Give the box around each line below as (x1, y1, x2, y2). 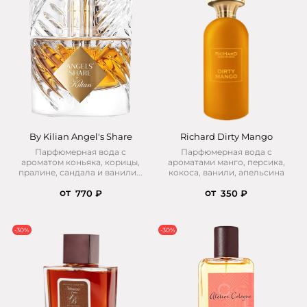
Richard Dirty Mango (180, 131, 273, 142)
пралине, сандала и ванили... (19, 167, 143, 177)
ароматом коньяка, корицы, (21, 156, 140, 167)
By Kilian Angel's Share (29, 131, 132, 142)
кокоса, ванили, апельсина (168, 167, 284, 177)
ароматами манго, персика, (167, 156, 285, 167)
